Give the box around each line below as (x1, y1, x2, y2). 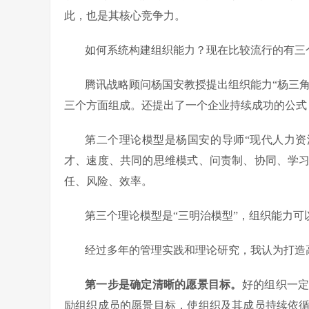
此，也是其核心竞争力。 (64, 9, 186, 21)
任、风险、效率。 (64, 175, 152, 187)
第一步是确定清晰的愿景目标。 (85, 278, 242, 290)
